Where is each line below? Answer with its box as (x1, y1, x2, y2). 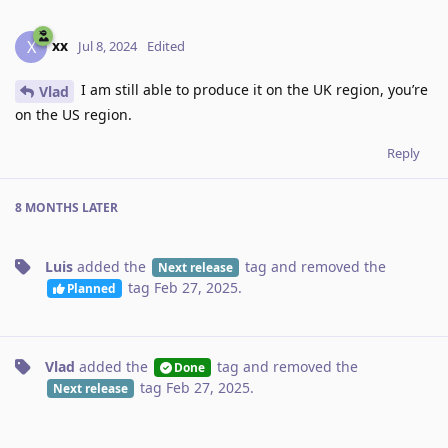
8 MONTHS (15, 198, 79, 216)
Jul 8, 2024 (78, 36, 137, 55)
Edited (147, 36, 185, 55)
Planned (66, 279, 116, 296)
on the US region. (15, 104, 132, 124)
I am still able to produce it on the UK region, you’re (77, 80, 428, 100)
